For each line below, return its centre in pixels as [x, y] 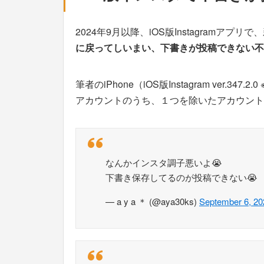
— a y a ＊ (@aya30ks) [152, 201]
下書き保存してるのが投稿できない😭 [181, 177]
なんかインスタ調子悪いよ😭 [164, 162]
